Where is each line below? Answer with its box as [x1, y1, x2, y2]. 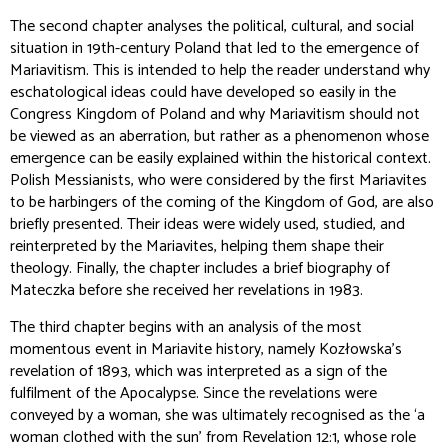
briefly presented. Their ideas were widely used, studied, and [10, 211, 405, 238]
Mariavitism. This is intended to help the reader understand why [10, 57, 430, 84]
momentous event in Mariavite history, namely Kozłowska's [10, 336, 402, 363]
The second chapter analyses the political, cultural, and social [10, 13, 414, 40]
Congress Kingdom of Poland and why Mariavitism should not [10, 101, 420, 128]
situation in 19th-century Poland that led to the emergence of [10, 35, 419, 62]
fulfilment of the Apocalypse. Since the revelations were [10, 380, 377, 407]
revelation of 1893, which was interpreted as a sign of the [10, 358, 387, 385]
